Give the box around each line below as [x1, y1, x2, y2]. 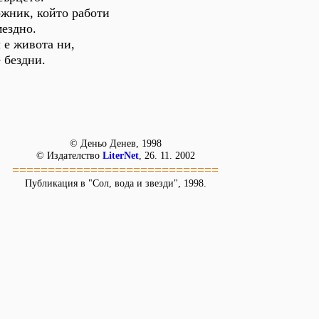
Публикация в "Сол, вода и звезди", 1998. [24, 178, 206, 189]
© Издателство [36, 150, 103, 161]
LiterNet [102, 150, 139, 161]
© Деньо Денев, [69, 138, 142, 149]
